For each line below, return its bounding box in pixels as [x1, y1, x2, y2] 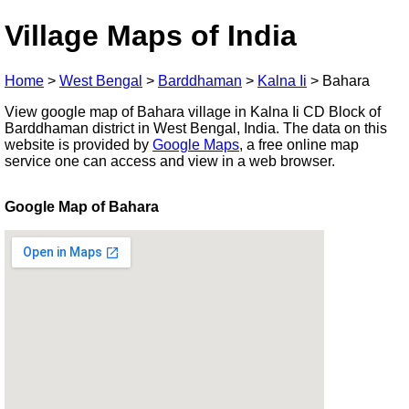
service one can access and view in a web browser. [5, 152, 335, 169]
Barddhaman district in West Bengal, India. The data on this [5, 120, 387, 136]
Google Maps [152, 136, 239, 152]
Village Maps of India [5, 19, 297, 53]
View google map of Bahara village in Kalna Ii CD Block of [5, 103, 381, 120]
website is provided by [5, 136, 152, 152]
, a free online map [239, 136, 359, 152]
